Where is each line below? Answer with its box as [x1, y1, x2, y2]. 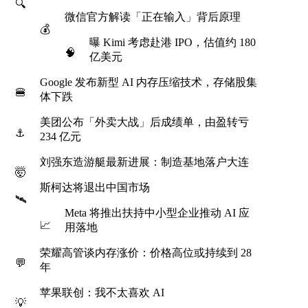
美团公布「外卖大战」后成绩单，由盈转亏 [40, 116, 249, 128]
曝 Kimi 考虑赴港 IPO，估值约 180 [89, 36, 256, 48]
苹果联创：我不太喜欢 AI [40, 287, 164, 298]
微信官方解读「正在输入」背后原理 [65, 11, 241, 23]
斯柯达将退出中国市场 [40, 181, 150, 193]
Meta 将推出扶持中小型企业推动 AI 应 [65, 207, 250, 219]
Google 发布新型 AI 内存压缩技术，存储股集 [40, 76, 257, 88]
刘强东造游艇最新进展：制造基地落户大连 [40, 156, 249, 168]
